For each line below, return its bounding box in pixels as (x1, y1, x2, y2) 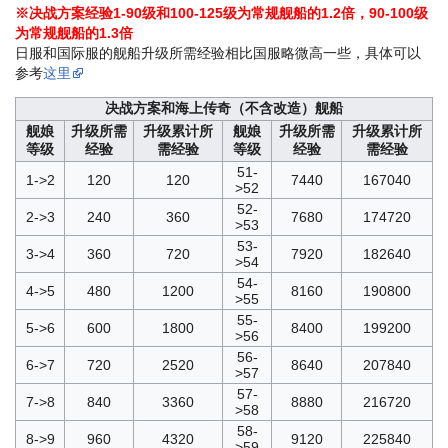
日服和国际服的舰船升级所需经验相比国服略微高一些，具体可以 (15, 44, 421, 61)
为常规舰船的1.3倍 (15, 24, 133, 41)
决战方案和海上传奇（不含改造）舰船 (105, 99, 343, 116)
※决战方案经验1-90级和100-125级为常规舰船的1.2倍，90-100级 (15, 4, 428, 21)
